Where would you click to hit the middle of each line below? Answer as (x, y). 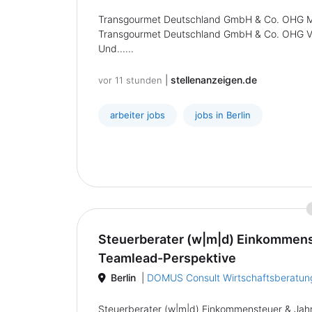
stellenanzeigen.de (214, 80)
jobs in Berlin (223, 115)
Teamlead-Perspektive (167, 258)
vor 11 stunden (130, 80)
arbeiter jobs (138, 115)
